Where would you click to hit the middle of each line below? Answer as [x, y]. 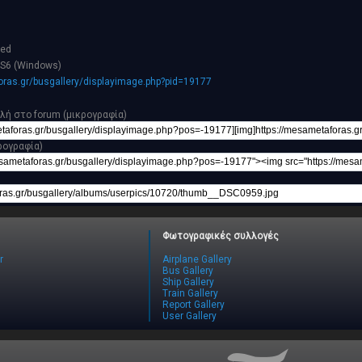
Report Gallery [193, 305]
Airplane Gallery [197, 260]
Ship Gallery [188, 282]
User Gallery [189, 316]
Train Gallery [190, 294]
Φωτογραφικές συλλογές [220, 236]
